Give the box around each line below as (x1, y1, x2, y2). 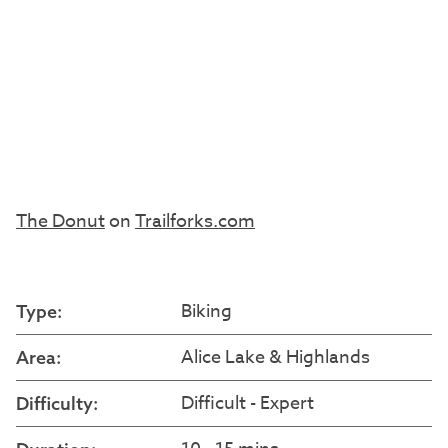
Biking (181, 298, 232, 325)
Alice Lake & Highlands (181, 344, 370, 371)
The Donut (16, 208, 105, 235)
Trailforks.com (135, 208, 255, 235)
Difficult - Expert (181, 390, 314, 417)
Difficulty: (16, 392, 98, 415)
